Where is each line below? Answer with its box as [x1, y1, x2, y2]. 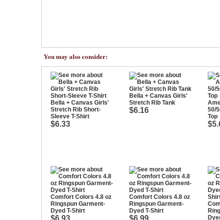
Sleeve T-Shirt [51, 113, 89, 120]
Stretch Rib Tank [129, 99, 175, 106]
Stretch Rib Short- [51, 106, 101, 113]
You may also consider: [44, 52, 108, 61]
